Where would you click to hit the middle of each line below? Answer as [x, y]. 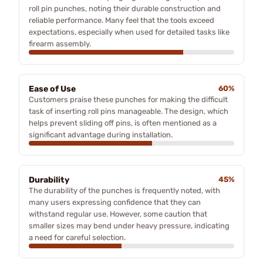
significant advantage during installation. [101, 135]
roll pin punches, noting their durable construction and [125, 9]
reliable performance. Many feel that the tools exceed [122, 20]
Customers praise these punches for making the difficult [128, 100]
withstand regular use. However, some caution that [118, 214]
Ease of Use [52, 89]
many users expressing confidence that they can [115, 202]
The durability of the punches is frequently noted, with [124, 190]
